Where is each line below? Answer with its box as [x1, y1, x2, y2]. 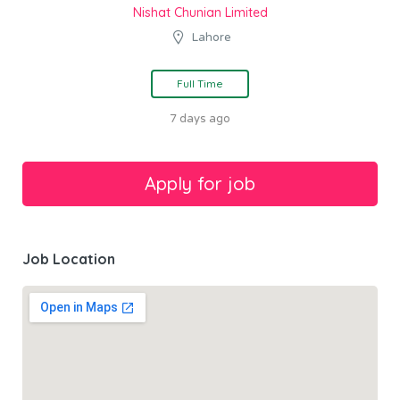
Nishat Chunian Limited [132, 4, 268, 21]
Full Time [177, 77, 223, 91]
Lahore [191, 30, 231, 46]
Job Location [22, 250, 115, 269]
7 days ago [170, 112, 230, 127]
